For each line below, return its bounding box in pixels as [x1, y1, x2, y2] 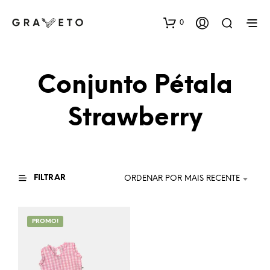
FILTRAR [32, 174, 66, 183]
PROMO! [32, 218, 58, 225]
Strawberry [67, 105, 202, 132]
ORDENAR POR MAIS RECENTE [124, 175, 240, 183]
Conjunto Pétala [37, 73, 233, 99]
